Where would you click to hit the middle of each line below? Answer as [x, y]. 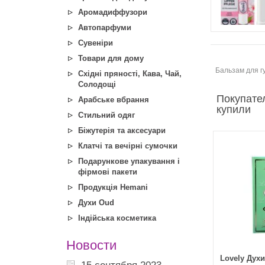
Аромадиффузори [113, 12]
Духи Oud [96, 203]
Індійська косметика [117, 218]
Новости [91, 245]
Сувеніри [96, 43]
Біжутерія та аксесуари [122, 130]
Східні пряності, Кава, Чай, [130, 74]
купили [234, 109]
